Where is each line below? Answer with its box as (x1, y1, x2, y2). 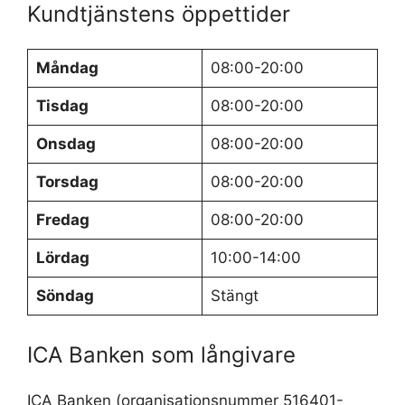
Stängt (210, 287, 259, 305)
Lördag (35, 249, 89, 267)
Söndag (35, 287, 94, 305)
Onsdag (35, 135, 96, 153)
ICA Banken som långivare (27, 341, 296, 368)
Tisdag (35, 97, 89, 115)
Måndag (35, 59, 99, 77)
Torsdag (35, 173, 99, 191)
